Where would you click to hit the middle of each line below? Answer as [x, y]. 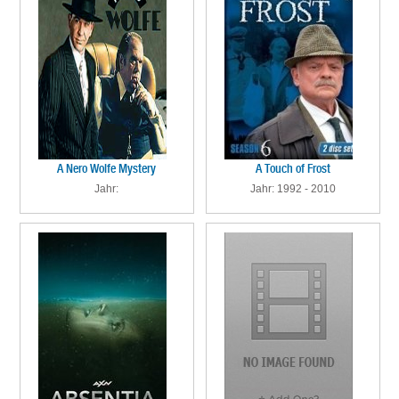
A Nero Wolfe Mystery [106, 168]
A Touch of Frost [293, 168]
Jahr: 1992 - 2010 [293, 189]
